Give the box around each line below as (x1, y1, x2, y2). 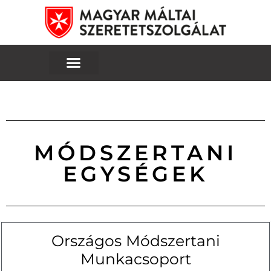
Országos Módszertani (51, 231, 220, 250)
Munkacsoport (80, 249, 191, 268)
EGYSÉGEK (62, 160, 209, 187)
